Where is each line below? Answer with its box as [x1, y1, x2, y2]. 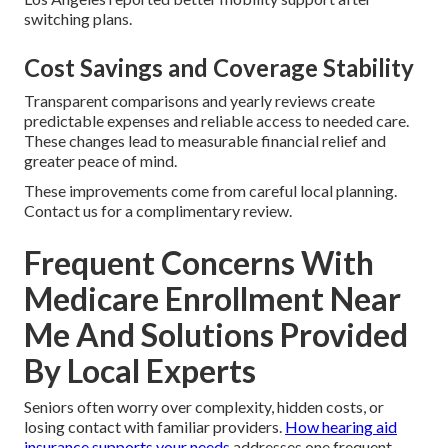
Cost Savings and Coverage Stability [24, 53, 414, 83]
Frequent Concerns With [24, 243, 374, 283]
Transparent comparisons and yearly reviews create [24, 91, 375, 111]
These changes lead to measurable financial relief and [24, 131, 386, 151]
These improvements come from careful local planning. [24, 181, 397, 201]
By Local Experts [24, 351, 256, 391]
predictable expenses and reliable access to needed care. [24, 111, 409, 131]
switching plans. [24, 9, 132, 29]
